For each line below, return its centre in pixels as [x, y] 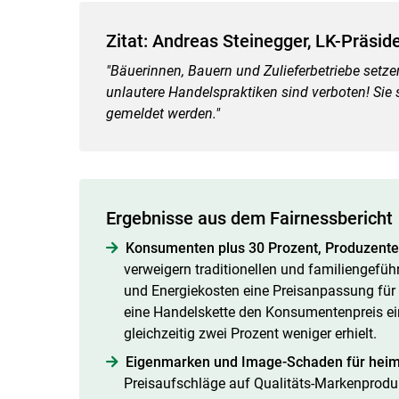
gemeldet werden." [163, 113]
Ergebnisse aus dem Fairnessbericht [249, 218]
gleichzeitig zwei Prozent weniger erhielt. [250, 333]
